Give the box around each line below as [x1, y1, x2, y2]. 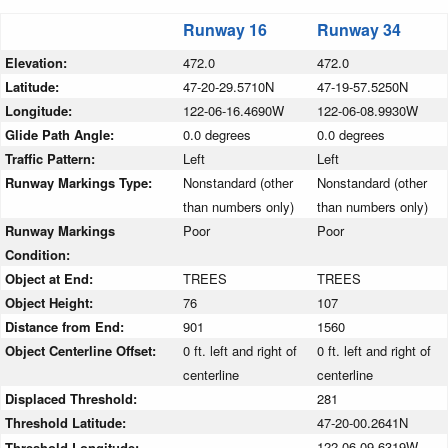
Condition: [5, 245, 70, 265]
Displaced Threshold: [5, 389, 141, 409]
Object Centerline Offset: [5, 341, 160, 361]
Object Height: [5, 293, 97, 313]
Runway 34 [317, 18, 401, 42]
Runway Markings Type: [5, 173, 156, 193]
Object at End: [5, 269, 97, 289]
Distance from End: [5, 317, 128, 337]
